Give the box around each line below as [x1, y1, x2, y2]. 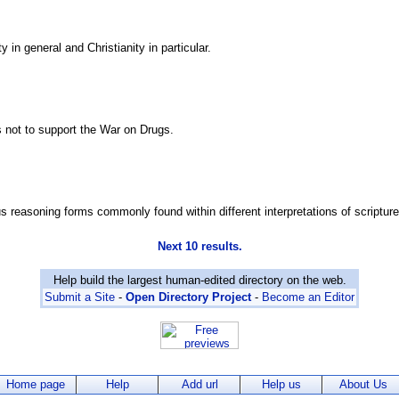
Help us [262, 377, 301, 391]
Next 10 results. [157, 240, 242, 253]
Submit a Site [45, 290, 115, 305]
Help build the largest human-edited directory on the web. [53, 273, 346, 288]
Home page [6, 377, 65, 391]
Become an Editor [262, 290, 354, 305]
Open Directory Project [126, 290, 251, 305]
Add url [181, 377, 218, 391]
